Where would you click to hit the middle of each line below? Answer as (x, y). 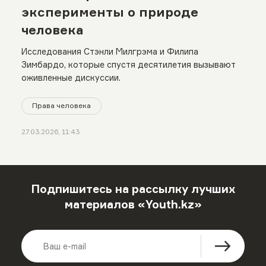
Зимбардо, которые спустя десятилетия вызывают (128, 65)
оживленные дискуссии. (71, 78)
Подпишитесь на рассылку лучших (133, 189)
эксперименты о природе (110, 12)
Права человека (61, 106)
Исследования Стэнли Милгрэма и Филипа (110, 52)
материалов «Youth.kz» (133, 205)
